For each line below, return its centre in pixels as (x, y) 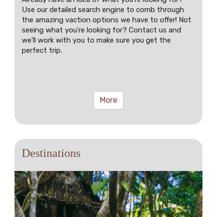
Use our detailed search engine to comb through (103, 10)
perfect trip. (42, 51)
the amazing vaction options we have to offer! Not (107, 20)
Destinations (51, 153)
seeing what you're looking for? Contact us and (101, 30)
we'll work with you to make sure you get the (96, 40)
